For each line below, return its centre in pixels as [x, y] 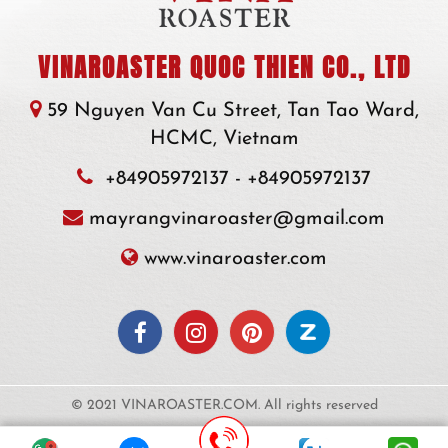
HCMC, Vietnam [224, 139]
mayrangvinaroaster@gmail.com [237, 219]
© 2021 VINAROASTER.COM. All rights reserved [224, 405]
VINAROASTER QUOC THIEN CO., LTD [224, 67]
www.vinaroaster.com [235, 259]
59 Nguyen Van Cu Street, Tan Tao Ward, [232, 111]
